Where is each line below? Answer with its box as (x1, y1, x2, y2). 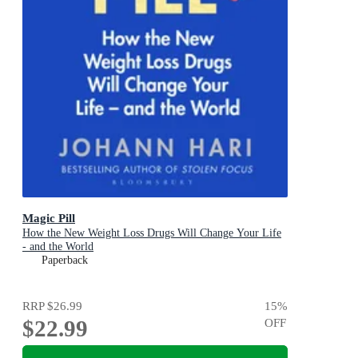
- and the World (22, 240, 93, 253)
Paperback (42, 253, 88, 266)
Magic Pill (22, 210, 75, 225)
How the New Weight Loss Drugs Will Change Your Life (22, 226, 281, 239)
